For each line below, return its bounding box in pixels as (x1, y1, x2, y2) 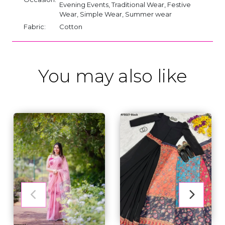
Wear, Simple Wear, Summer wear (59, 10, 172, 18)
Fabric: (24, 22, 46, 31)
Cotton (59, 22, 82, 31)
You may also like (38, 65, 187, 87)
